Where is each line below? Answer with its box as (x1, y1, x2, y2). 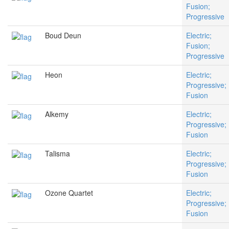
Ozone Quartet (45, 188, 93, 198)
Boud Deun (45, 30, 81, 41)
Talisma (45, 148, 70, 159)
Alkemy (45, 109, 68, 120)
